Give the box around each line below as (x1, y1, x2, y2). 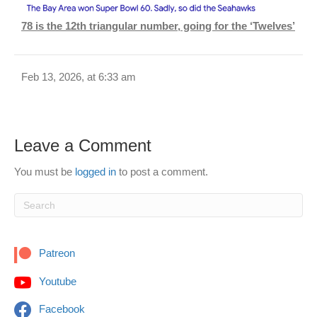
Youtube (36, 275, 76, 287)
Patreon (36, 247, 75, 260)
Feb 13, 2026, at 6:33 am (21, 71, 136, 83)
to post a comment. (116, 166, 208, 178)
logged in (75, 166, 116, 178)
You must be (14, 166, 75, 178)
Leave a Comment (14, 136, 151, 156)
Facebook (36, 302, 85, 315)
